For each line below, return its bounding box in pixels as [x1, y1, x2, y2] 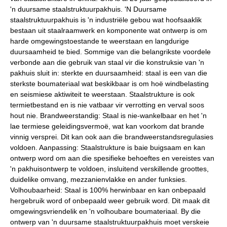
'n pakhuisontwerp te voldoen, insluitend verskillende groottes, [10, 164, 209, 173]
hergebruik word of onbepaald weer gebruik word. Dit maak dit [10, 196, 210, 205]
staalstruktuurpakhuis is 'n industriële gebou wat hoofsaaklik [10, 15, 202, 24]
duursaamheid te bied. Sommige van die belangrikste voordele [10, 47, 211, 56]
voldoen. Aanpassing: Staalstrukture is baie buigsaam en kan [10, 143, 205, 152]
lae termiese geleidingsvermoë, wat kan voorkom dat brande [10, 122, 204, 130]
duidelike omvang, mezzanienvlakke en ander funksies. [10, 175, 187, 183]
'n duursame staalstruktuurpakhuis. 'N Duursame [10, 5, 167, 13]
